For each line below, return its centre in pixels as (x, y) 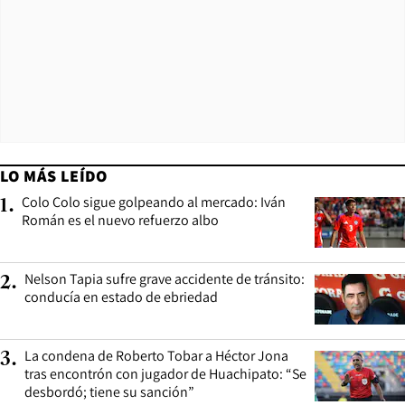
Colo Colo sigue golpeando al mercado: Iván (154, 202)
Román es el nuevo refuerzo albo (120, 220)
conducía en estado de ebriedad (121, 297)
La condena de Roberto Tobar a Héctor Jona (156, 355)
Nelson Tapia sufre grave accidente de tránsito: (165, 278)
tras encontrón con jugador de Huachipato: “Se (165, 373)
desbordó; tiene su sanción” (109, 391)
